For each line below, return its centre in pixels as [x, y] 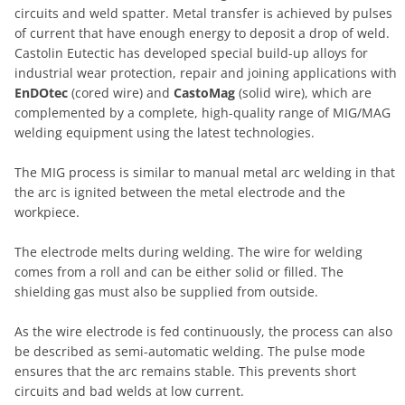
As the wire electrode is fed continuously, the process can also [203, 331]
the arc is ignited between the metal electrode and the [180, 192]
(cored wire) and [122, 93]
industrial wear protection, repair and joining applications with [206, 73]
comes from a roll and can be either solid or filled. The [179, 272]
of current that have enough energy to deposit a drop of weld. [202, 33]
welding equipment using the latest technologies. [165, 132]
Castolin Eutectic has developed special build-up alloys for [191, 53]
